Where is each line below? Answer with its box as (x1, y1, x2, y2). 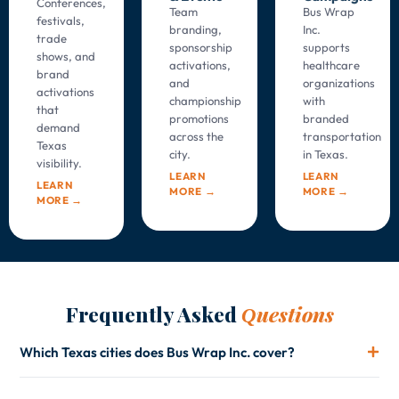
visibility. (37, 155, 82, 170)
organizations (302, 75, 375, 90)
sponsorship (169, 39, 233, 54)
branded (302, 110, 349, 126)
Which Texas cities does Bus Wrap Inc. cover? (20, 343, 296, 361)
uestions (256, 299, 334, 328)
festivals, (37, 12, 85, 28)
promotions (169, 110, 230, 126)
